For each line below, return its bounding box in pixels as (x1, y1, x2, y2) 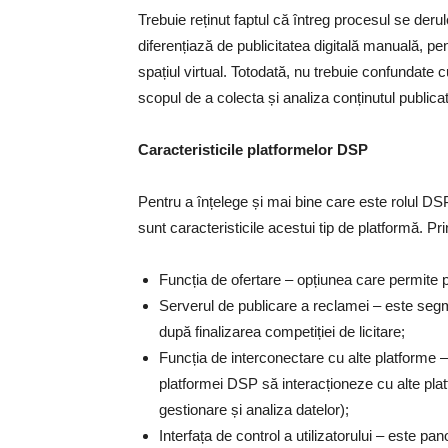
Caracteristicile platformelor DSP (138, 141, 368, 158)
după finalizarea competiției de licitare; (159, 323, 405, 340)
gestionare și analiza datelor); (159, 401, 349, 418)
